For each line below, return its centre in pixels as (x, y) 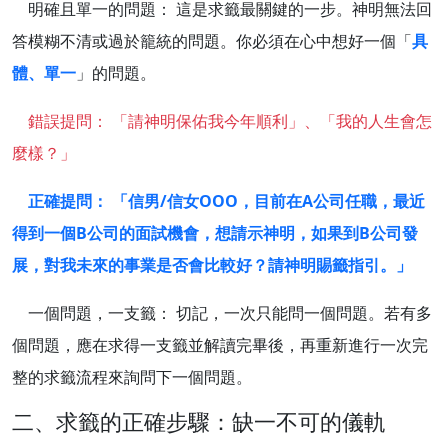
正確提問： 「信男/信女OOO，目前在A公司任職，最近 (226, 201)
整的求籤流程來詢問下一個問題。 (132, 377)
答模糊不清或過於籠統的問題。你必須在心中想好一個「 (212, 41)
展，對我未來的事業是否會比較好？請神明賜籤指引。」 (212, 265)
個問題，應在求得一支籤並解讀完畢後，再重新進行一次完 (220, 345)
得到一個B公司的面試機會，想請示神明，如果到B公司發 (215, 233)
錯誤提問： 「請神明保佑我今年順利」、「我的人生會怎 (230, 121)
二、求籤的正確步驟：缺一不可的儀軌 (199, 422)
